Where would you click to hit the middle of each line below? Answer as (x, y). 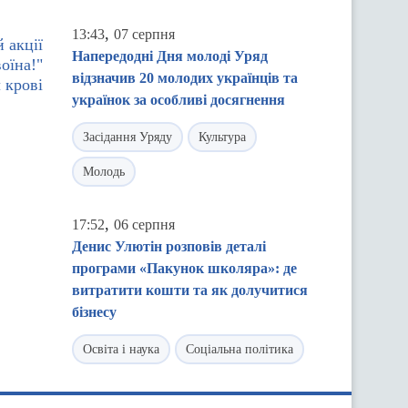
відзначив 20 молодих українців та (185, 78)
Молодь (104, 172)
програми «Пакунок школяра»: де (184, 268)
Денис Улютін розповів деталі (169, 246)
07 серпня (144, 34)
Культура (222, 137)
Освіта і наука (121, 349)
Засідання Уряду (127, 137)
